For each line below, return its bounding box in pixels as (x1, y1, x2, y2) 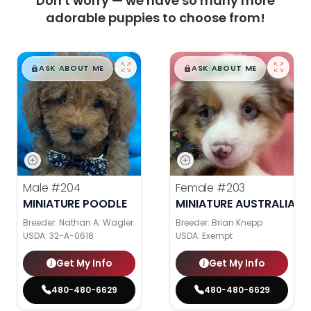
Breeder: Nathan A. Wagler (23, 217, 133, 229)
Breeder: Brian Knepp (176, 217, 262, 229)
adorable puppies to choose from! (46, 9, 265, 27)
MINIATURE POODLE (23, 196, 127, 212)
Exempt (202, 230, 233, 242)
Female (176, 180, 217, 196)
